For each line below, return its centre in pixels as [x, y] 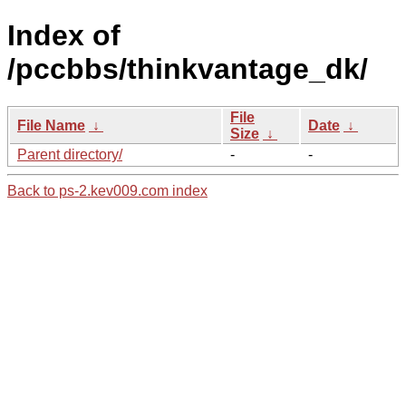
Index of [64, 36]
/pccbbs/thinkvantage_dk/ [188, 69]
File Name [51, 125]
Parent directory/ [70, 154]
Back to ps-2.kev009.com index [107, 190]
